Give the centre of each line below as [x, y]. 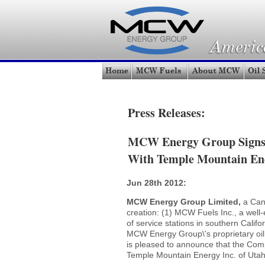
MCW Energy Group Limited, [185, 201]
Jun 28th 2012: [156, 182]
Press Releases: [167, 113]
